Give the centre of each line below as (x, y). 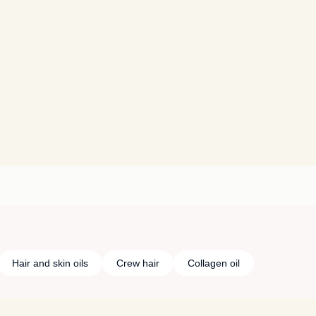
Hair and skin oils (50, 263)
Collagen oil (213, 263)
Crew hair (138, 263)
